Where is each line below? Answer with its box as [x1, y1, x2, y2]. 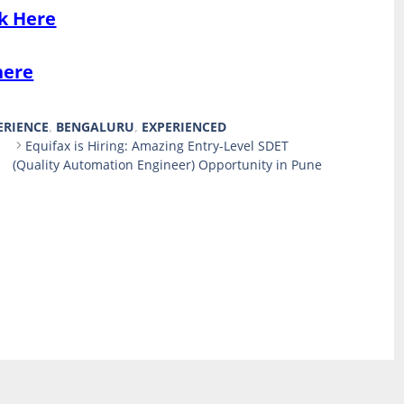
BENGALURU [56, 117, 135, 135]
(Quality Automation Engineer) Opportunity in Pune [13, 155, 323, 173]
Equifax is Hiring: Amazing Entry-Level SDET [25, 136, 289, 154]
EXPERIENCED [142, 117, 227, 135]
